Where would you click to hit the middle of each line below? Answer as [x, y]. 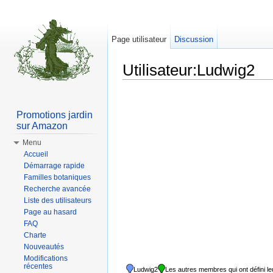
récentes [38, 266]
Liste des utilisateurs [58, 200]
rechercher [213, 84]
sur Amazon [42, 126]
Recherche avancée [57, 189]
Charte [35, 235]
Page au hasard [50, 212]
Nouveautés [44, 247]
